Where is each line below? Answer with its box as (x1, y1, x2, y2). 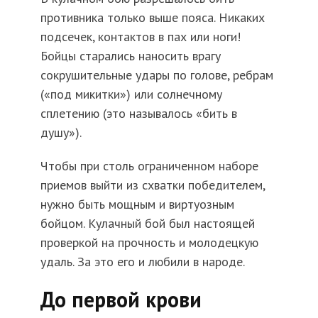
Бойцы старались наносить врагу (40, 48, 221, 65)
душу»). (40, 124, 82, 141)
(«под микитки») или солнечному (40, 86, 222, 103)
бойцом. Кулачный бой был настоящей (40, 215, 255, 232)
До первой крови (40, 285, 202, 314)
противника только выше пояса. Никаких (40, 9, 265, 26)
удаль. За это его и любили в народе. (40, 253, 245, 270)
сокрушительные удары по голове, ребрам (40, 67, 273, 84)
